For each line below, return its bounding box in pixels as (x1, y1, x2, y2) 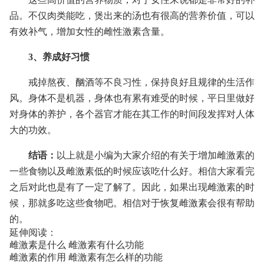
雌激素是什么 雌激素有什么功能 (9, 240, 144, 250)
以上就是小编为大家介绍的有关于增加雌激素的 (57, 150, 255, 160)
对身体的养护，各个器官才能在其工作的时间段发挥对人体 (9, 109, 255, 119)
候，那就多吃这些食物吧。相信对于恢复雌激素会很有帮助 (9, 198, 255, 208)
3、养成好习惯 (28, 52, 90, 62)
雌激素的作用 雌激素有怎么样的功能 (9, 252, 163, 262)
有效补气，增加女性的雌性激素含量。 (9, 27, 170, 37)
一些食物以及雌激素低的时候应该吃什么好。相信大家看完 (9, 166, 255, 176)
